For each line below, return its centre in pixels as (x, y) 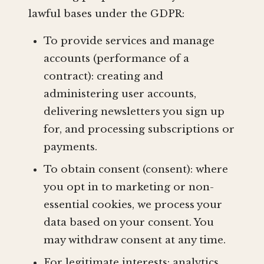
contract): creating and (103, 77)
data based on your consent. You (128, 223)
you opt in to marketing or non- (128, 187)
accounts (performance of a (116, 59)
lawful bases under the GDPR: (106, 14)
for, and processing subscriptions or (139, 130)
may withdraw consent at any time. (134, 240)
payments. (70, 147)
